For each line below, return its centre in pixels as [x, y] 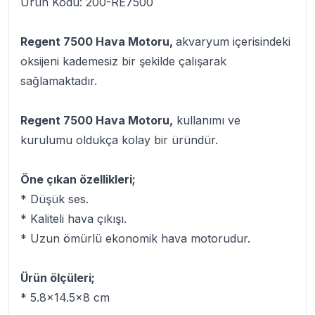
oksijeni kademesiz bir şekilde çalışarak [123, 61]
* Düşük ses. [54, 199]
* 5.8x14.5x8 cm [65, 297]
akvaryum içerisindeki [233, 41]
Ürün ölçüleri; [58, 278]
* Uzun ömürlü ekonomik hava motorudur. [135, 238]
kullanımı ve [207, 120]
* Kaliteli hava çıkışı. [73, 219]
